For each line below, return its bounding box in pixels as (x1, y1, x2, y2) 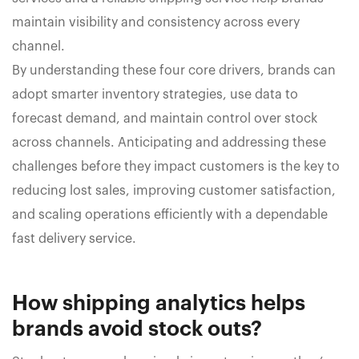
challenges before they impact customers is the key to (12, 159, 340, 173)
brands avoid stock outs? (12, 318, 262, 340)
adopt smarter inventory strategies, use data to (12, 87, 298, 101)
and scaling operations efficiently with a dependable (12, 208, 328, 221)
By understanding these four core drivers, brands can (12, 63, 336, 77)
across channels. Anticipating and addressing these (12, 135, 326, 149)
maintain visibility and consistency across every (12, 15, 300, 29)
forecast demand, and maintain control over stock (12, 111, 317, 125)
